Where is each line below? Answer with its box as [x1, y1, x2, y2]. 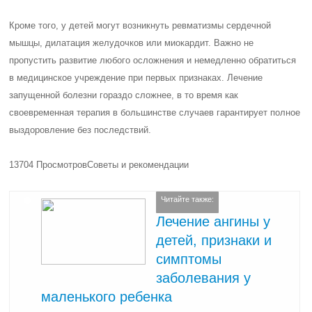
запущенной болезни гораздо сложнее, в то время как [9, 90, 239, 100]
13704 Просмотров [9, 159, 88, 170]
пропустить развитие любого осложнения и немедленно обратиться [9, 55, 297, 65]
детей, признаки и [156, 232, 272, 248]
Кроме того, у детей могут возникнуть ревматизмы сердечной [9, 20, 272, 31]
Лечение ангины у [156, 213, 271, 229]
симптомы [156, 251, 222, 267]
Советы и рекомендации [87, 159, 189, 170]
